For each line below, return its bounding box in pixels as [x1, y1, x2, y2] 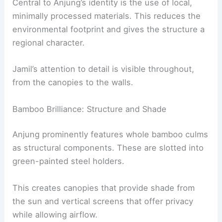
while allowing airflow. [12, 209, 98, 220]
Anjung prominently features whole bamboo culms [12, 129, 209, 140]
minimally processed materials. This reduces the [12, 11, 201, 21]
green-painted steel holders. [12, 156, 125, 166]
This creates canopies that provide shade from [12, 182, 195, 193]
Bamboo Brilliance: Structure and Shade [12, 104, 167, 114]
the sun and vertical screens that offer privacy [12, 196, 194, 206]
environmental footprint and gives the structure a [12, 24, 205, 35]
